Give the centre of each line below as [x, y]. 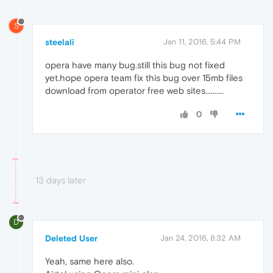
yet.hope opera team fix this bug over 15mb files [144, 77]
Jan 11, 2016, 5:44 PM [202, 41]
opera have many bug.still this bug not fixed [135, 65]
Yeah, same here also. [90, 261]
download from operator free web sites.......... [134, 90]
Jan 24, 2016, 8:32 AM [200, 238]
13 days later [61, 180]
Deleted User [71, 238]
